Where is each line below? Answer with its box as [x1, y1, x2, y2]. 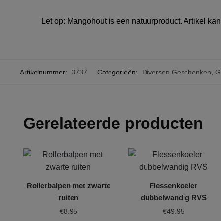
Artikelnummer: [20, 68, 69, 76]
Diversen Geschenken [142, 68, 211, 76]
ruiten [58, 193, 79, 202]
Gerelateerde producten [23, 114, 204, 132]
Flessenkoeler [149, 181, 198, 190]
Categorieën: [97, 68, 140, 76]
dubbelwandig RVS [140, 193, 207, 202]
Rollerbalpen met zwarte [26, 181, 110, 190]
